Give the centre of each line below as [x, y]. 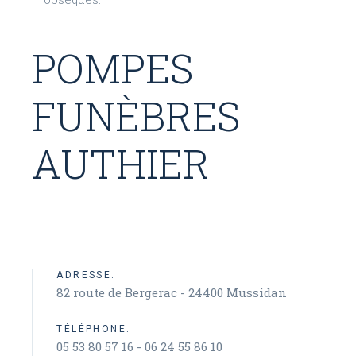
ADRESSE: [86, 275]
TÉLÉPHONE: [94, 329]
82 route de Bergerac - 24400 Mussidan [172, 292]
